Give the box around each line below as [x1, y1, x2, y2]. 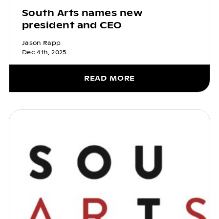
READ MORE [84, 73, 135, 83]
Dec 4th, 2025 [22, 48, 66, 56]
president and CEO [22, 19, 122, 31]
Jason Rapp [22, 39, 61, 47]
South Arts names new [22, 7, 143, 19]
